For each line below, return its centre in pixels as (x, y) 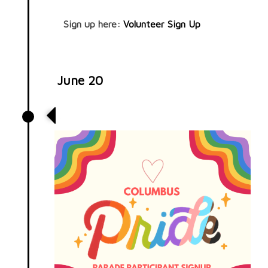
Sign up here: (94, 24)
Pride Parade (99, 114)
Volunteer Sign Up (162, 24)
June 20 (80, 80)
